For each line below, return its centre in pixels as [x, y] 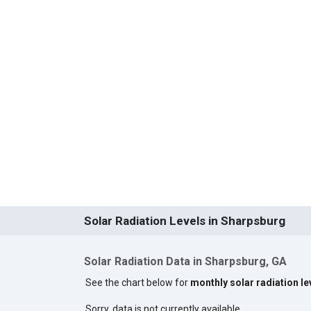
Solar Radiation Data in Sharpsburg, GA [185, 262]
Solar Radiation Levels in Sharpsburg [184, 221]
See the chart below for [137, 282]
